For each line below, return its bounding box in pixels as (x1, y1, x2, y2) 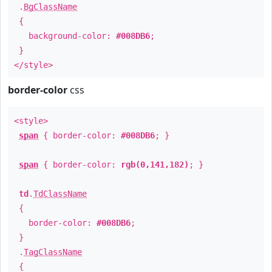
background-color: (14, 31, 116, 41)
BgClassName (24, 2, 77, 12)
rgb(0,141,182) (121, 160, 189, 169)
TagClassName (24, 247, 82, 257)
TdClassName (33, 189, 87, 199)
